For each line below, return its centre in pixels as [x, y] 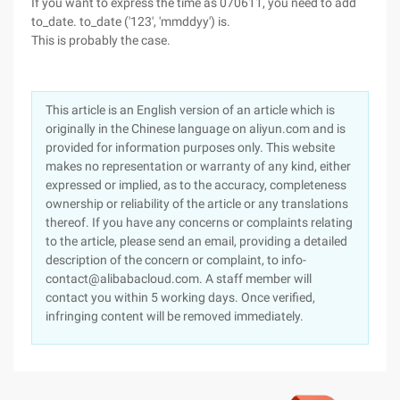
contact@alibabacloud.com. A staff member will [179, 279]
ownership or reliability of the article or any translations [197, 204]
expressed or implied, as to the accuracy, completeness [196, 185]
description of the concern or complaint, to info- [176, 260]
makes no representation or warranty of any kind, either [198, 166]
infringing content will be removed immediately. [175, 316]
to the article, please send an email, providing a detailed [196, 241]
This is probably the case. [101, 40]
